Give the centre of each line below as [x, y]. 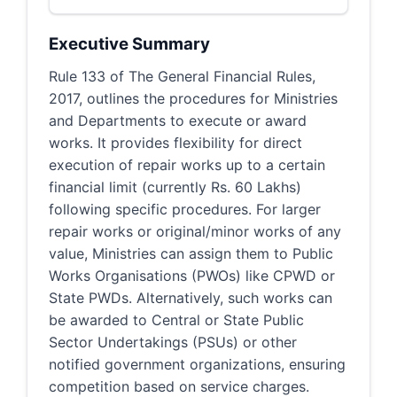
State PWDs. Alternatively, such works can [191, 298]
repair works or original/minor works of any [195, 231]
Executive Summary [129, 44]
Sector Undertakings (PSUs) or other [173, 342]
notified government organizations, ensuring [197, 364]
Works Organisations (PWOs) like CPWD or [192, 276]
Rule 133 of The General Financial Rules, [182, 76]
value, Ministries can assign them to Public [191, 253]
